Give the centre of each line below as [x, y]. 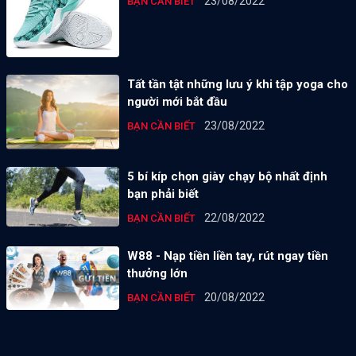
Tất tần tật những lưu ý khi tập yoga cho [237, 84]
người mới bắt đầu [177, 101]
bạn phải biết [163, 194]
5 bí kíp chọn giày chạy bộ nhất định [227, 177]
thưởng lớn [157, 274]
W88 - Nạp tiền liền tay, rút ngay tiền [227, 256]
